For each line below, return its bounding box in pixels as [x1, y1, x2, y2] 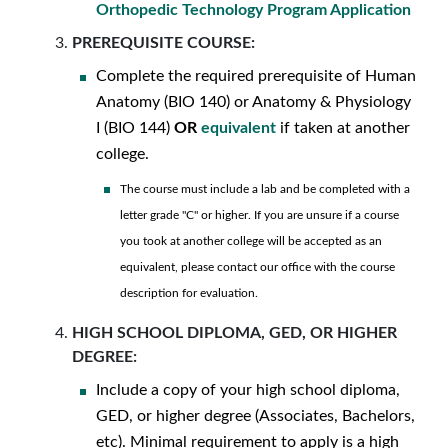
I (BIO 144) [96, 120, 174, 136]
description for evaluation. [120, 287, 258, 299]
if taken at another [276, 120, 410, 136]
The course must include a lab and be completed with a [120, 183, 410, 195]
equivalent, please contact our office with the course [120, 261, 395, 273]
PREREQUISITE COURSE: [72, 35, 255, 51]
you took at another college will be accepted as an [120, 235, 382, 247]
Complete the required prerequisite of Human [96, 68, 416, 84]
